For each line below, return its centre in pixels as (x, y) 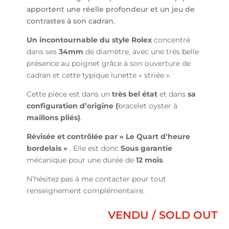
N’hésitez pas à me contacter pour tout (97, 179)
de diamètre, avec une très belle (141, 52)
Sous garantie (146, 148)
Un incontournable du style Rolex (89, 40)
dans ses (43, 52)
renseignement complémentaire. (86, 191)
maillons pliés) (54, 118)
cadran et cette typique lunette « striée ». (99, 75)
